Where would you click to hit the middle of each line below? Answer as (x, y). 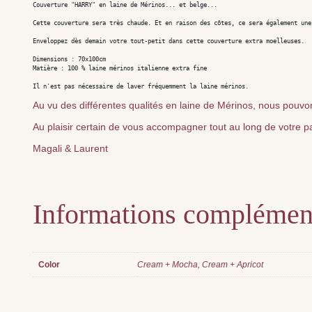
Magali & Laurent (70, 148)
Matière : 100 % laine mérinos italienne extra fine (120, 68)
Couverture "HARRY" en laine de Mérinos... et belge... (125, 5)
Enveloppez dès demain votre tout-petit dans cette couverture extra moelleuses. (169, 41)
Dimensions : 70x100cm (71, 59)
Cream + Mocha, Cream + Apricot (200, 265)
